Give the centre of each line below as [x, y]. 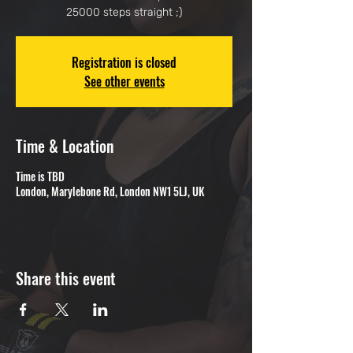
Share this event [66, 278]
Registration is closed [124, 62]
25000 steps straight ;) [124, 12]
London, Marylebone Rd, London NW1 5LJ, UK [110, 191]
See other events [124, 81]
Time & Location [65, 146]
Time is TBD [40, 176]
